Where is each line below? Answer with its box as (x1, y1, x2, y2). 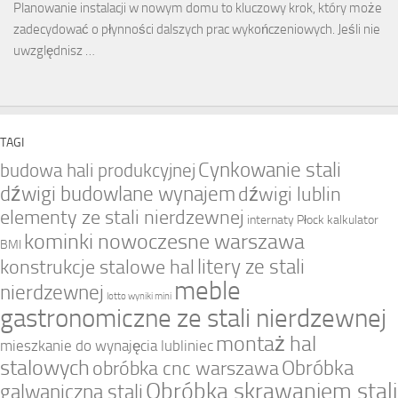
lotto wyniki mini (107, 290, 171, 302)
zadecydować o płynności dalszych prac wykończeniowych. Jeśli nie (13, 20, 380, 37)
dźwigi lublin (238, 181, 341, 206)
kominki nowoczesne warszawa (24, 227, 305, 254)
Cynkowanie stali (198, 156, 341, 182)
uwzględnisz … (13, 42, 95, 59)
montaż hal (216, 330, 316, 356)
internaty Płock (247, 211, 324, 227)
